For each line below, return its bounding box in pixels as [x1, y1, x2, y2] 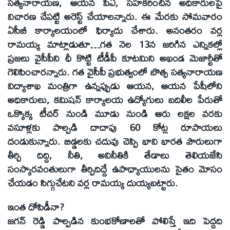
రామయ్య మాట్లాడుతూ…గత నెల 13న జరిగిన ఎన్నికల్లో [8, 35, 222, 54]
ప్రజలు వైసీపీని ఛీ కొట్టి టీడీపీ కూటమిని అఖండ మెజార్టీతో [8, 49, 222, 68]
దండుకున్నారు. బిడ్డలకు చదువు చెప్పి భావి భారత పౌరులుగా [8, 132, 222, 151]
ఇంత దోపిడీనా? [8, 197, 64, 216]
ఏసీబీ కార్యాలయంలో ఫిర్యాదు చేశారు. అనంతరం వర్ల [8, 21, 222, 40]
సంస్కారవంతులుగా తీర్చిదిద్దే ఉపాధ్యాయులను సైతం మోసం [8, 160, 222, 179]
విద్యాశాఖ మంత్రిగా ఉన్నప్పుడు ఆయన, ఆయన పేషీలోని [8, 76, 222, 95]
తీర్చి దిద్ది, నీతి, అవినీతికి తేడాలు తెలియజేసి [8, 146, 222, 165]
